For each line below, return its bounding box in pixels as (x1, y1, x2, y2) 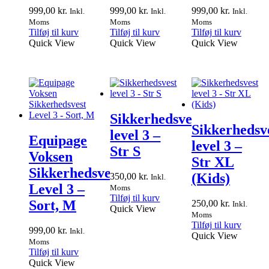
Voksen (29, 148, 73, 165)
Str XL (191, 154, 234, 170)
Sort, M (29, 197, 76, 213)
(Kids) (191, 170, 230, 186)
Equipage (29, 132, 87, 148)
